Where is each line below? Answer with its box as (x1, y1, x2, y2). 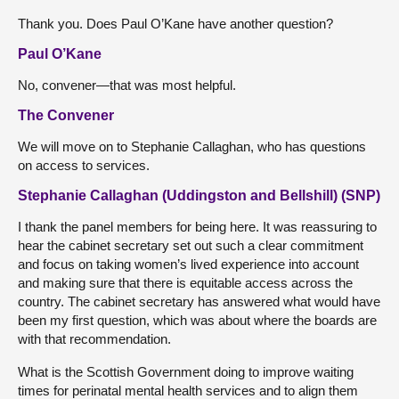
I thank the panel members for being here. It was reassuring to (18, 218, 377, 234)
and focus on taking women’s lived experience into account (18, 256, 359, 272)
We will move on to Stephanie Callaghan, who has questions (18, 138, 366, 154)
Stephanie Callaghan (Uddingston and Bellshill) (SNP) (18, 187, 380, 203)
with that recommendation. (18, 330, 171, 346)
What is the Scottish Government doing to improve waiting (18, 363, 354, 379)
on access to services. (18, 157, 150, 173)
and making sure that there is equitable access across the (18, 274, 353, 290)
